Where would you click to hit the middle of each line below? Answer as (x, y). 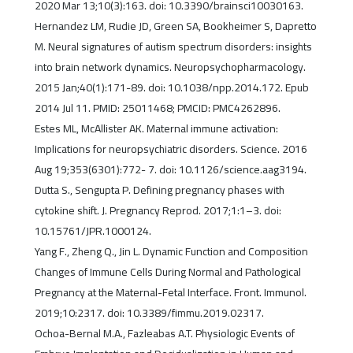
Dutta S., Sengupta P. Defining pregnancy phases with (159, 190)
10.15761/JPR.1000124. (93, 231)
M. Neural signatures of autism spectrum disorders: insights (173, 47)
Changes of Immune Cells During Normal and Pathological (167, 272)
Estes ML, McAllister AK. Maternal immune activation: (156, 129)
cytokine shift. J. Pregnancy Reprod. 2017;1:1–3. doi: (158, 211)
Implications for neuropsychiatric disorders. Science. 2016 (171, 149)
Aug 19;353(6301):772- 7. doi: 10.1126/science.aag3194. (170, 170)
